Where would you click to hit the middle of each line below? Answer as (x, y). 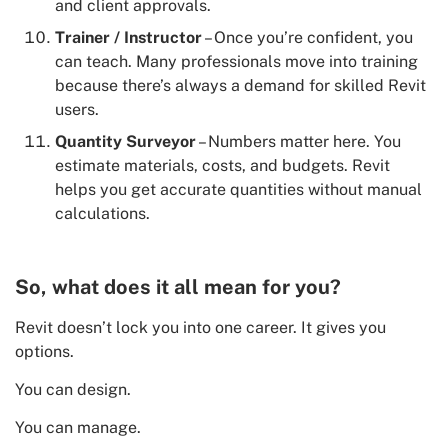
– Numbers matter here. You (298, 141)
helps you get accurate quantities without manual (238, 189)
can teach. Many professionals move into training (236, 61)
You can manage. (78, 428)
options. (44, 351)
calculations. (102, 213)
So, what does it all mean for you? (178, 286)
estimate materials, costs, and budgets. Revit (222, 165)
